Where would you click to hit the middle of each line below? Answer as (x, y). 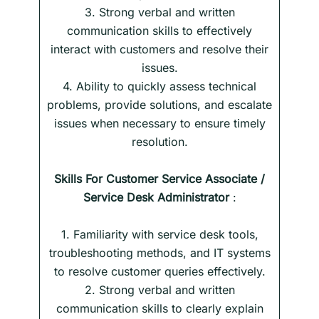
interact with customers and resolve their (159, 49)
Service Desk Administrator (156, 198)
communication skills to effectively (159, 31)
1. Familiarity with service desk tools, (159, 235)
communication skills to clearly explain (159, 309)
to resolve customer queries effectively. (159, 272)
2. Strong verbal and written (159, 290)
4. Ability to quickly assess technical (159, 87)
